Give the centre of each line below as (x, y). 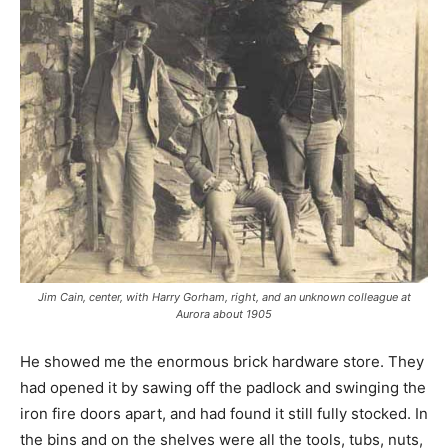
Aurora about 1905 (224, 313)
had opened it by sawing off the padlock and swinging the (223, 387)
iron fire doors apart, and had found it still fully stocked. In (224, 413)
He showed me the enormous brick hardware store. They (222, 361)
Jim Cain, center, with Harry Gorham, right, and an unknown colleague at (224, 296)
